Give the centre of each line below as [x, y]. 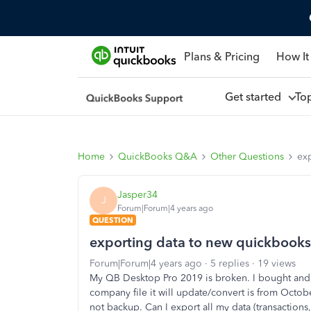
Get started [255, 96]
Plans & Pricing [221, 56]
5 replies [230, 263]
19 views [277, 263]
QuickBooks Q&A [158, 157]
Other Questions [247, 157]
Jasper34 [137, 194]
